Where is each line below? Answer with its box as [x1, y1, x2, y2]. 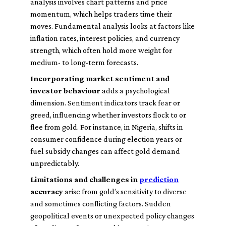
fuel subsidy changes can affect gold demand [30, 147, 180, 155]
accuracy [30, 187, 63, 196]
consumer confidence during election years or [30, 135, 182, 143]
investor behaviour [30, 86, 100, 95]
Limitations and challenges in [30, 175, 139, 184]
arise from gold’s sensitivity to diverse [63, 187, 187, 196]
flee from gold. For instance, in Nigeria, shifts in [30, 123, 183, 131]
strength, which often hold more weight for [30, 46, 172, 54]
